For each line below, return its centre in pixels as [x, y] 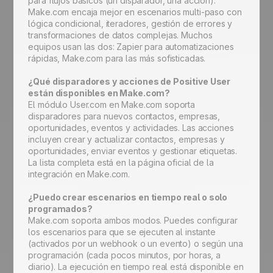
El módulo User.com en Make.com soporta [112, 105]
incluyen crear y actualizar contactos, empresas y [126, 140]
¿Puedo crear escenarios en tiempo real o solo [128, 197]
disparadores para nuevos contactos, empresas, [124, 116]
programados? [61, 209]
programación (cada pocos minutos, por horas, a [124, 255]
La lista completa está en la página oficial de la [121, 163]
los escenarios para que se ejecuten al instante [122, 232]
